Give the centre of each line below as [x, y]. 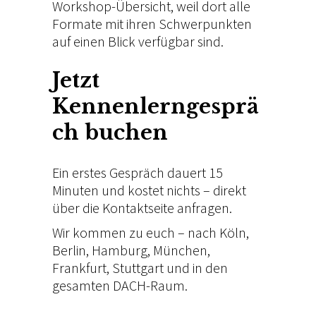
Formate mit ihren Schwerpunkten [152, 24]
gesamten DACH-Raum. [120, 286]
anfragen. [203, 208]
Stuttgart [138, 268]
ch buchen [110, 133]
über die [77, 208]
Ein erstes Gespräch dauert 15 [138, 173]
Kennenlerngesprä [156, 107]
